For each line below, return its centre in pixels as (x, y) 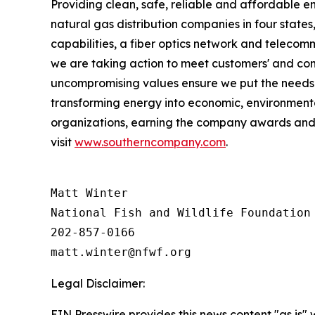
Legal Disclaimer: (98, 284)
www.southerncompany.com (150, 142)
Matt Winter (89, 193)
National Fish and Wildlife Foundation (181, 213)
